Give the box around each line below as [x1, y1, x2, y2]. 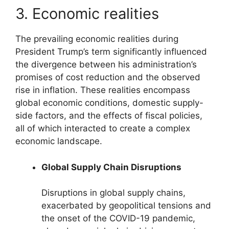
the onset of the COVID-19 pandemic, [41, 213, 195, 224]
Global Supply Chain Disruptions [41, 162, 181, 172]
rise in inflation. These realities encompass [15, 85, 190, 96]
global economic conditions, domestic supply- [15, 98, 203, 108]
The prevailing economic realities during [15, 34, 178, 44]
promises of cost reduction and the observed [15, 72, 200, 83]
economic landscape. [15, 136, 102, 147]
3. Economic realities [15, 5, 159, 23]
